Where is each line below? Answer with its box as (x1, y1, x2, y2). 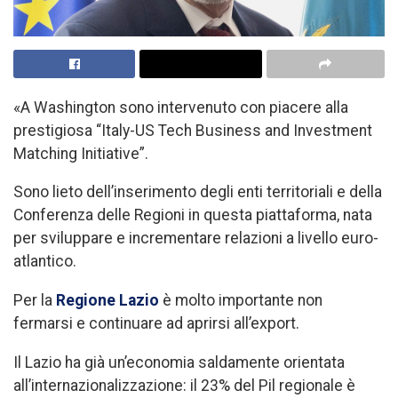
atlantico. (13, 252, 76, 271)
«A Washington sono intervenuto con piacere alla (13, 98, 348, 116)
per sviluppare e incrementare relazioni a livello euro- (13, 229, 378, 248)
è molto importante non (159, 291, 322, 309)
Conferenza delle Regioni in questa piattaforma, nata (13, 206, 372, 225)
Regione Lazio (56, 291, 159, 309)
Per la (13, 291, 56, 309)
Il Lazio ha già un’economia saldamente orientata (13, 353, 345, 371)
